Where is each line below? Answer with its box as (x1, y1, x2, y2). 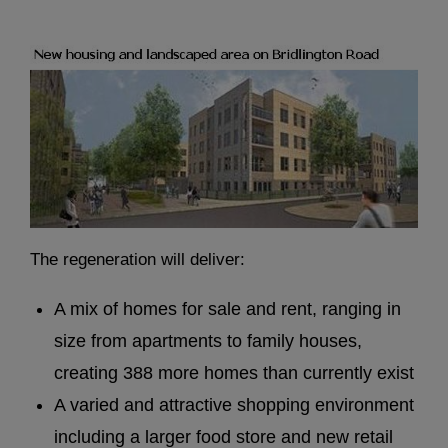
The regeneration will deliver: (30, 250, 245, 270)
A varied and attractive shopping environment (54, 394, 414, 415)
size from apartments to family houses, (54, 330, 362, 351)
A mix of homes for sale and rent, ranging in (54, 298, 401, 319)
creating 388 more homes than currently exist (54, 362, 414, 383)
